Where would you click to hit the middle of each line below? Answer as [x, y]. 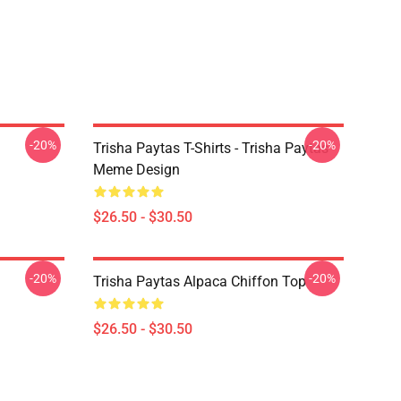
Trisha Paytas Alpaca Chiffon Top [200, 282]
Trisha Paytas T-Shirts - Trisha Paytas [211, 148]
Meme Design [137, 170]
